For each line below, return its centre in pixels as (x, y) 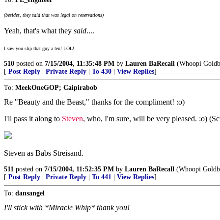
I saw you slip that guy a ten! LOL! (39, 48)
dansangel (30, 193)
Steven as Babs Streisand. (44, 153)
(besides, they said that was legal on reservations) (54, 15)
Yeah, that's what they (39, 31)
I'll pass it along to (33, 119)
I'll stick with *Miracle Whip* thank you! (67, 207)
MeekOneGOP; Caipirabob (56, 88)
